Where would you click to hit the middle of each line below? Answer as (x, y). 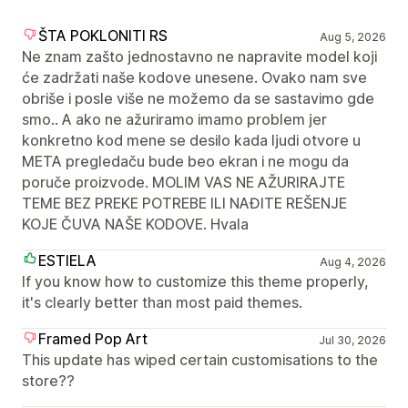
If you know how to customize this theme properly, (195, 281)
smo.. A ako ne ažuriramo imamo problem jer (174, 119)
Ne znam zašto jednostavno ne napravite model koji (199, 56)
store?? (48, 381)
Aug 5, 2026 (352, 37)
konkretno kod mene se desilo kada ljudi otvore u (191, 140)
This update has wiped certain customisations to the (200, 360)
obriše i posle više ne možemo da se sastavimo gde (198, 98)
